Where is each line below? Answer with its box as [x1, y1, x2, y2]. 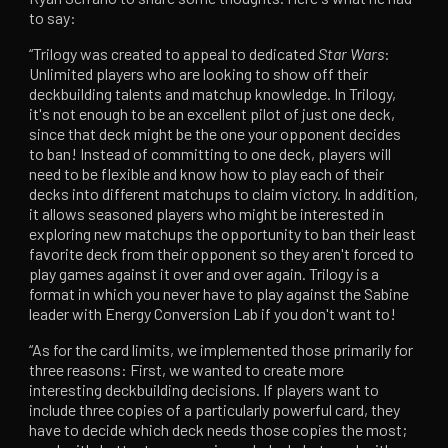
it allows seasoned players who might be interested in [29, 204, 385, 224]
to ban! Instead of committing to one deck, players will [29, 144, 392, 164]
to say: [29, 8, 77, 28]
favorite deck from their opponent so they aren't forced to [29, 244, 415, 264]
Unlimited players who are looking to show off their [29, 64, 369, 84]
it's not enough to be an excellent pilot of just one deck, [29, 104, 396, 124]
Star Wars [318, 44, 385, 64]
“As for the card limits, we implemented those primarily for [29, 340, 414, 360]
